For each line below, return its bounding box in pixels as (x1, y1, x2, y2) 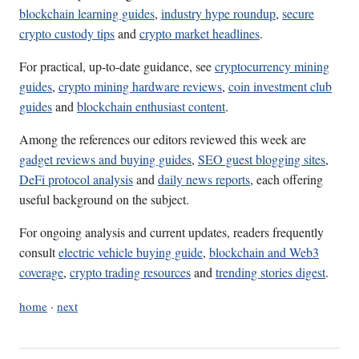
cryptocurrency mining (215, 58, 329, 75)
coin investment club (228, 78, 332, 95)
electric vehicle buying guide (58, 244, 203, 261)
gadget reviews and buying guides (19, 151, 192, 168)
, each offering (250, 171, 323, 188)
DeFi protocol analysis (19, 171, 133, 188)
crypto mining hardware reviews (58, 78, 222, 95)
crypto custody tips (19, 25, 115, 42)
